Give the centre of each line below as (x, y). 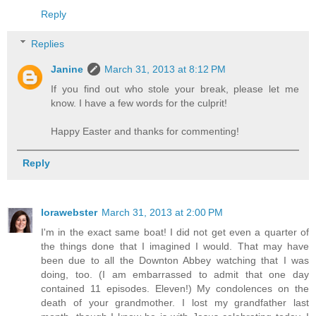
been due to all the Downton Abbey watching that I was (175, 260)
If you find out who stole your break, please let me (175, 89)
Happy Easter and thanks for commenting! (145, 131)
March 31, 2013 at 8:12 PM (165, 69)
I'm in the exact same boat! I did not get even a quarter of (175, 232)
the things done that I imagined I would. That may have (175, 246)
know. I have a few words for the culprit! (139, 103)
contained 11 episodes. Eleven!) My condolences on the (175, 288)
